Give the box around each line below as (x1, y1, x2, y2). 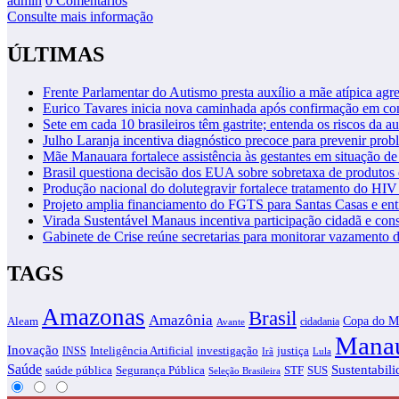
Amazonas (42, 304, 145, 331)
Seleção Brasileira (208, 366, 281, 377)
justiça (277, 344, 309, 358)
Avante (216, 317, 245, 328)
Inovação (7, 343, 59, 358)
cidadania (300, 315, 339, 329)
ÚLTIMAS (7, 42, 104, 66)
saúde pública (45, 363, 112, 378)
